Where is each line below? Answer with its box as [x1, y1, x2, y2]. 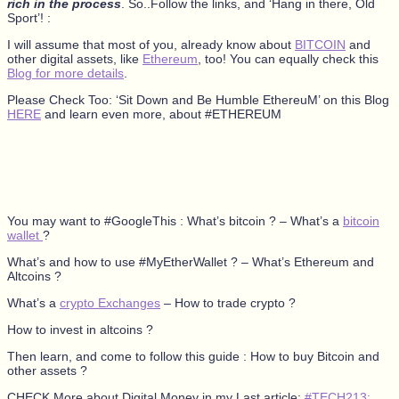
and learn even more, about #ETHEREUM [41, 106, 281, 121]
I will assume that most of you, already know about [7, 37, 295, 52]
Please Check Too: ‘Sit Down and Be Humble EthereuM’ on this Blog [7, 92, 389, 107]
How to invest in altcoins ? [7, 322, 153, 337]
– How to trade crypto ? [160, 295, 296, 310]
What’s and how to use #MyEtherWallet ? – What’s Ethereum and [7, 254, 374, 269]
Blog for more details [7, 65, 124, 80]
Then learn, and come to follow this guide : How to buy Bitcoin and [7, 348, 379, 363]
